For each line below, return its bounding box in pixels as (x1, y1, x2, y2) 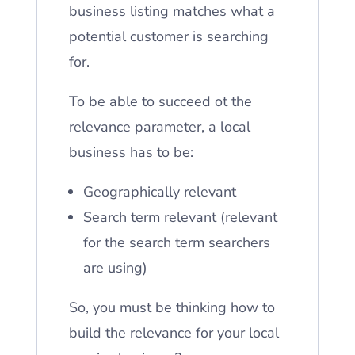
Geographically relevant (82, 182, 236, 201)
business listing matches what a (68, 2, 275, 21)
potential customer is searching (68, 27, 269, 46)
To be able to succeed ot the (68, 92, 252, 111)
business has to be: (68, 143, 193, 162)
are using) (82, 258, 147, 277)
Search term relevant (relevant (82, 208, 277, 227)
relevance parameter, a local (68, 117, 250, 136)
